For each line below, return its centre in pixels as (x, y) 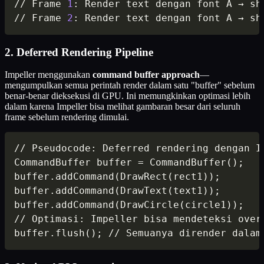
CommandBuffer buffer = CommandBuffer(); (129, 163)
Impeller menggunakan (49, 75)
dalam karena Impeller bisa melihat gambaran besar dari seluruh (123, 107)
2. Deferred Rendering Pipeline (79, 52)
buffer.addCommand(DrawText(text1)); (117, 191)
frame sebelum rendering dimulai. (67, 117)
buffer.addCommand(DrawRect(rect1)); (117, 177)
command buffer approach (146, 75)
